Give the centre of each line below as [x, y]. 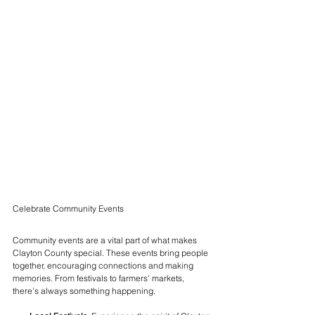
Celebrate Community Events [68, 208]
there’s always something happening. [84, 290]
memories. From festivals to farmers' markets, [99, 278]
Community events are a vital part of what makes [106, 240]
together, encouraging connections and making [104, 265]
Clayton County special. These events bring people [111, 252]
